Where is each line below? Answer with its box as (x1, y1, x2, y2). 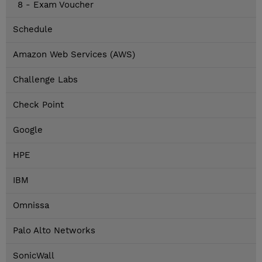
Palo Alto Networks (13, 225, 95, 236)
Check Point (13, 99, 64, 111)
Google (13, 125, 43, 136)
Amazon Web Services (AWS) (13, 49, 135, 60)
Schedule (13, 24, 53, 35)
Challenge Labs (13, 74, 78, 85)
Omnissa (13, 200, 49, 211)
